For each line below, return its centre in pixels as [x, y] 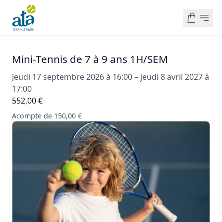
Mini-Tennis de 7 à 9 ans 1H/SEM [90, 59]
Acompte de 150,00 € [47, 116]
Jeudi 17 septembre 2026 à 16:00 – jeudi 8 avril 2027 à [111, 77]
